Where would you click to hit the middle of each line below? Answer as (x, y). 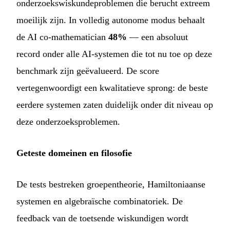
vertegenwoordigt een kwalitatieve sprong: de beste (112, 88)
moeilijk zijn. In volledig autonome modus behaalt (111, 20)
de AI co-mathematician (62, 37)
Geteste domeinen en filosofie (74, 153)
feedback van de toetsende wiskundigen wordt (102, 218)
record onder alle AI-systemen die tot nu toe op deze (114, 54)
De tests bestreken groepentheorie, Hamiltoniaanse (111, 184)
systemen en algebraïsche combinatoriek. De (100, 201)
